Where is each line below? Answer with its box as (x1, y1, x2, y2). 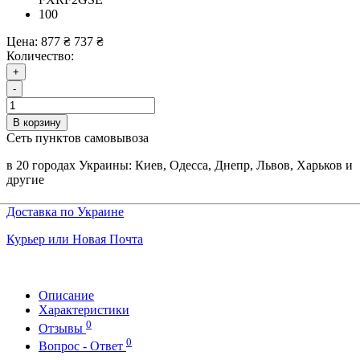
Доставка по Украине (6, 205, 124, 219)
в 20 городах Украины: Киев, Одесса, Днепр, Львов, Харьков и (6, 158, 353, 173)
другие (6, 173, 44, 187)
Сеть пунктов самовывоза (6, 131, 149, 145)
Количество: (6, 49, 74, 63)
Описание (39, 288, 94, 303)
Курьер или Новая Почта (6, 232, 143, 247)
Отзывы (39, 321, 86, 335)
